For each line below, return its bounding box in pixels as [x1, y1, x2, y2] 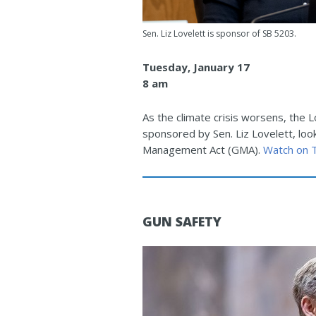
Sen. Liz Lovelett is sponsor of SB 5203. [142, 27, 296, 39]
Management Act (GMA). [142, 142, 263, 157]
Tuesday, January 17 [142, 59, 250, 74]
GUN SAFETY [142, 212, 221, 230]
